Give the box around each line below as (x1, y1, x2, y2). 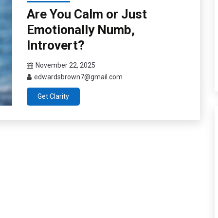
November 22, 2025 (35, 61, 95, 70)
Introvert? (26, 38, 85, 53)
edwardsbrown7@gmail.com (34, 73, 123, 81)
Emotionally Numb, (26, 22, 135, 37)
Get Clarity (37, 92, 69, 101)
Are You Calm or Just (26, 7, 147, 22)
